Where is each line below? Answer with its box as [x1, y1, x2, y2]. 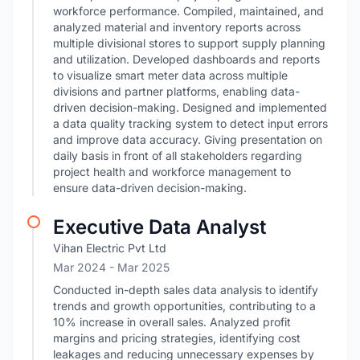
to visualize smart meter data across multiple [53, 68, 288, 82]
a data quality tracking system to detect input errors [53, 117, 328, 130]
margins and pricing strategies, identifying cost [53, 331, 301, 345]
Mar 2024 [53, 260, 109, 274]
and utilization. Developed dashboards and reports [53, 52, 320, 66]
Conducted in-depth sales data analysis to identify [53, 283, 318, 297]
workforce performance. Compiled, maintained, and [53, 4, 324, 18]
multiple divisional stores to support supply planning [53, 36, 325, 50]
